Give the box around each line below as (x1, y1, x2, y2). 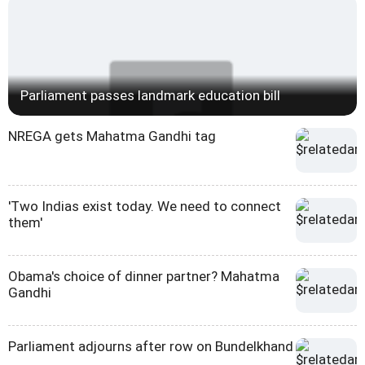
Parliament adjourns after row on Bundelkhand (8, 338, 293, 355)
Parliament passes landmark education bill (20, 87, 280, 104)
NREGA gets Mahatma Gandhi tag (8, 128, 216, 145)
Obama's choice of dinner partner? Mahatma (8, 268, 279, 285)
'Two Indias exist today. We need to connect (8, 198, 281, 215)
